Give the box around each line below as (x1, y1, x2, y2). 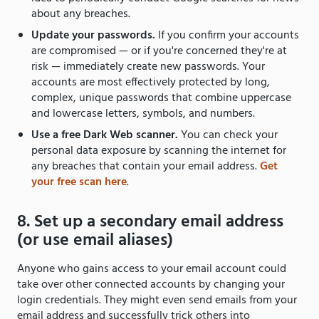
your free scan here (31, 172, 127, 192)
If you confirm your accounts (155, 26, 299, 45)
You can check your (181, 125, 278, 145)
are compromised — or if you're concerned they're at (31, 41, 287, 61)
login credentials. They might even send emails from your (17, 291, 297, 310)
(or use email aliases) (17, 226, 177, 254)
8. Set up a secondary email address (17, 208, 283, 236)
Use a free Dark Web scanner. (31, 125, 181, 145)
